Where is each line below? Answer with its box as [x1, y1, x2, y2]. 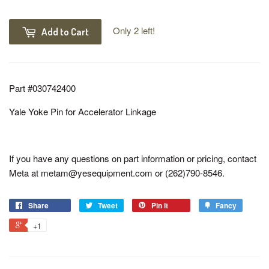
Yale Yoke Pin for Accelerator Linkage [9, 104, 156, 118]
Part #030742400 [9, 81, 76, 94]
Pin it [151, 199, 168, 211]
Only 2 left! [113, 23, 155, 37]
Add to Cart [41, 25, 89, 38]
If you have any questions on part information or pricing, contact [9, 151, 256, 165]
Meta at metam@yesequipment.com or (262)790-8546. [9, 166, 225, 179]
